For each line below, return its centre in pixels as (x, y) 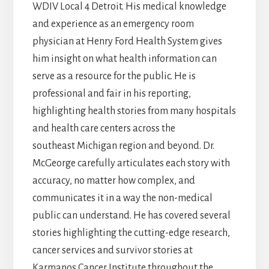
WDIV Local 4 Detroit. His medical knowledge (129, 7)
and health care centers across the (104, 129)
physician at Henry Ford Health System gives (127, 42)
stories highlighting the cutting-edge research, (131, 233)
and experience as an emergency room (113, 24)
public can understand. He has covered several (131, 216)
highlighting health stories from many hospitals (134, 111)
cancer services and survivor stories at (112, 251)
